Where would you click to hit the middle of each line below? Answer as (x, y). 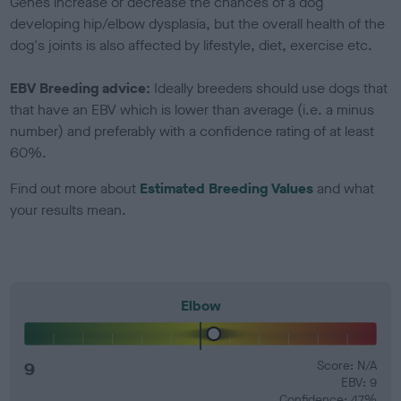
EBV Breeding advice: (82, 88)
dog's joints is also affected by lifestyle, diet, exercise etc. (193, 45)
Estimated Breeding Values (227, 188)
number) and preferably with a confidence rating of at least (192, 131)
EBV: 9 (358, 382)
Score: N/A (346, 365)
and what (344, 188)
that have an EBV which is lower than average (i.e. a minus (192, 109)
